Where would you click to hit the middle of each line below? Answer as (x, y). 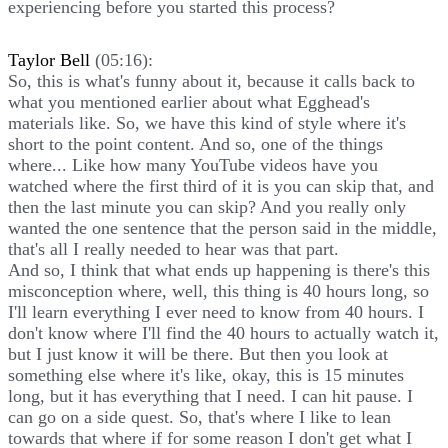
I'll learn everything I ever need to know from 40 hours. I (216, 311)
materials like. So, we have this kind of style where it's (207, 122)
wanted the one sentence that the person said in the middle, (222, 227)
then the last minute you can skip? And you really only (207, 206)
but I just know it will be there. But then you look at (198, 353)
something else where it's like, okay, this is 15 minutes (206, 374)
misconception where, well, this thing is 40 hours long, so (218, 290)
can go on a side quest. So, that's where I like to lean (199, 416)
